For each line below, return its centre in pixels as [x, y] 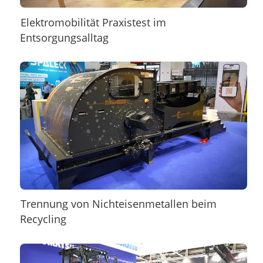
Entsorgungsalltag [64, 37]
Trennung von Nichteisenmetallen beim [119, 204]
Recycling [43, 219]
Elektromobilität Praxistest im [94, 22]
